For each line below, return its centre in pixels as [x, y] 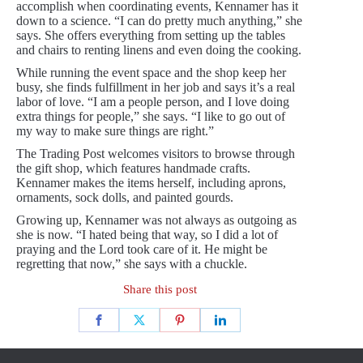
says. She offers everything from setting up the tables [151, 36]
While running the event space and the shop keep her [151, 73]
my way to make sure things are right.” [115, 131]
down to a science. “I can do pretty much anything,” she [159, 21]
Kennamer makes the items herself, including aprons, [151, 183]
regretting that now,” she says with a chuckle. [132, 264]
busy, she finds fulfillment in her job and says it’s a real [156, 88]
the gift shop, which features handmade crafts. [133, 169]
